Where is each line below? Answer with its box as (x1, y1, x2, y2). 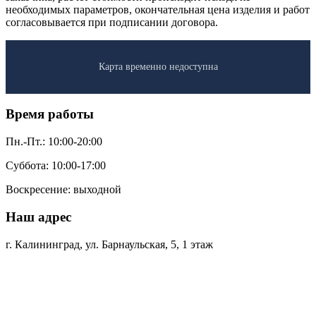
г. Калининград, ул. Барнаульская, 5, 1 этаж (6, 238, 213, 250)
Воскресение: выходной (6, 183, 121, 196)
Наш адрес (6, 209, 71, 224)
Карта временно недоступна (98, 61, 218, 72)
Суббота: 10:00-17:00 (6, 159, 106, 172)
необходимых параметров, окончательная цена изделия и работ (6, 3, 310, 16)
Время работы (6, 107, 94, 122)
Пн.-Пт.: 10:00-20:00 (6, 135, 102, 148)
